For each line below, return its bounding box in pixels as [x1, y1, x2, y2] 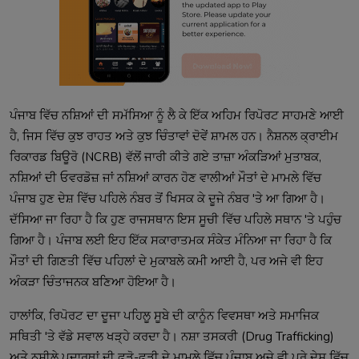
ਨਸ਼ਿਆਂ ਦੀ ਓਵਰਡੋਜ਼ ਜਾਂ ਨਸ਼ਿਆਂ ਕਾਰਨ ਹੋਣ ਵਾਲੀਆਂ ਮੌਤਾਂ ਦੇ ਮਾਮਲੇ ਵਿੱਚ [10, 169, 321, 186]
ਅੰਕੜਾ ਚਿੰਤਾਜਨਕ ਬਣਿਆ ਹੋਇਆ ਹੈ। [10, 273, 176, 290]
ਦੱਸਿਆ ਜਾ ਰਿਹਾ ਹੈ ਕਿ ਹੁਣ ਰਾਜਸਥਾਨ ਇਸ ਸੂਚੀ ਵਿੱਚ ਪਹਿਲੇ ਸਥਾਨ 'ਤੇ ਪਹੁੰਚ [10, 211, 341, 228]
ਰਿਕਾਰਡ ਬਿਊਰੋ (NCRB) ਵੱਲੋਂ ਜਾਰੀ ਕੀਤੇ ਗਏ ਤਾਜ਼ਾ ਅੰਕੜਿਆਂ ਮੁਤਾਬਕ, [10, 148, 321, 165]
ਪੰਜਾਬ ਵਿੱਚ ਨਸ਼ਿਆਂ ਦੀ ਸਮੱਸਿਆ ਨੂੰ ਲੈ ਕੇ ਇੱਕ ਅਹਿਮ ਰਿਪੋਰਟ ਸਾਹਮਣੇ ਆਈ [10, 107, 344, 123]
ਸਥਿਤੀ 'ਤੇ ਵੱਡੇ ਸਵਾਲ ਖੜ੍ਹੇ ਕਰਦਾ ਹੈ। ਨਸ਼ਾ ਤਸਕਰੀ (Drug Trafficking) [10, 328, 334, 345]
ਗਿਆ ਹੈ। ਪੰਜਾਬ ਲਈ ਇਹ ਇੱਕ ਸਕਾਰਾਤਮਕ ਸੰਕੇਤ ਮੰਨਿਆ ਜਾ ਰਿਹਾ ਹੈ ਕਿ [10, 232, 332, 248]
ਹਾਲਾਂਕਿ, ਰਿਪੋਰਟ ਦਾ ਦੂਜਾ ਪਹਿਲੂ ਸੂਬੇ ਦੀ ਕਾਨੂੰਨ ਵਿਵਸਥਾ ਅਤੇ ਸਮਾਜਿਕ [10, 307, 319, 324]
